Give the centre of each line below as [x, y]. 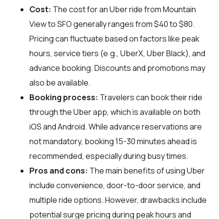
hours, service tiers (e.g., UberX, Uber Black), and [117, 53]
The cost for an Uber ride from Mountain [124, 9]
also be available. [60, 82]
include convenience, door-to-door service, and [115, 185]
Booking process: [64, 97]
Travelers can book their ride [150, 97]
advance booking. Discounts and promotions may [117, 68]
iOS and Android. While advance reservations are [116, 126]
